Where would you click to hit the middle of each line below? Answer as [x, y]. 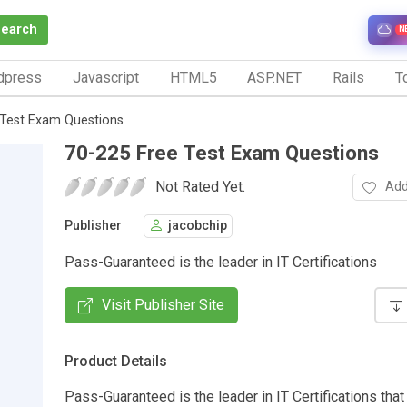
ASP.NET [275, 77]
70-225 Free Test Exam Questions [222, 152]
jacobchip [198, 226]
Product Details [116, 361]
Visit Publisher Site [163, 304]
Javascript [105, 77]
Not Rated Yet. [200, 186]
